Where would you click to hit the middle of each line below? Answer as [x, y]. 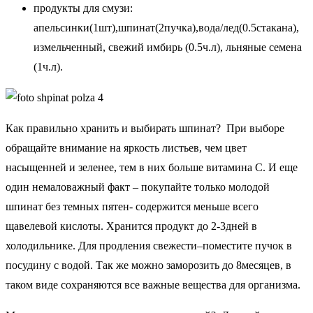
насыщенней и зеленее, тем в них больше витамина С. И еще [152, 167]
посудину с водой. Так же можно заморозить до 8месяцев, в [148, 265]
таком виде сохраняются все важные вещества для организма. [153, 284]
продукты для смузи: [83, 8]
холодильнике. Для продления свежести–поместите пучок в [149, 245]
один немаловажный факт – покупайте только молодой [138, 187]
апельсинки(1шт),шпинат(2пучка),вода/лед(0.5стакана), [166, 27]
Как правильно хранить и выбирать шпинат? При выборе [145, 128]
